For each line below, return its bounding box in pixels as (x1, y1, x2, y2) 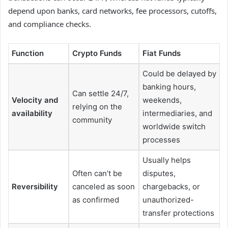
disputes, (142, 168, 176, 178)
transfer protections (142, 208, 214, 218)
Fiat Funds (142, 48, 181, 58)
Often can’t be (72, 168, 122, 178)
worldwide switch (142, 121, 206, 131)
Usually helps (142, 155, 191, 165)
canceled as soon (72, 181, 135, 191)
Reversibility (12, 181, 58, 191)
